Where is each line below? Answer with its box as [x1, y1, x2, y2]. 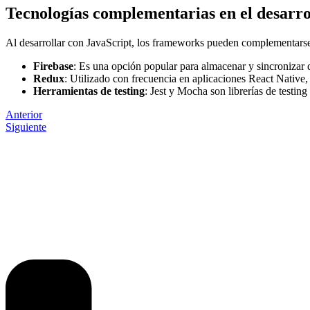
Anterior [6, 108, 42, 120]
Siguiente [6, 120, 46, 133]
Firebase [33, 60, 73, 72]
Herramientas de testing [33, 84, 145, 97]
